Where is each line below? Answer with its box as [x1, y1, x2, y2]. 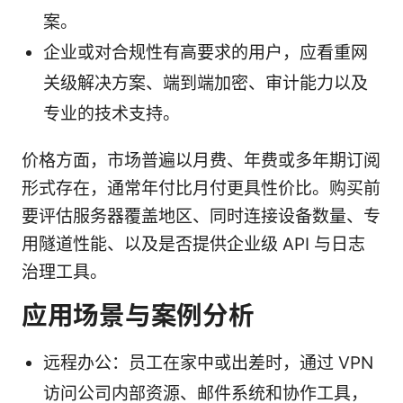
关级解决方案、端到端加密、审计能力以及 [43, 72, 368, 94]
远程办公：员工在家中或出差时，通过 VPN [43, 352, 373, 373]
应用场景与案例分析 [22, 299, 255, 331]
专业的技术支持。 [43, 103, 180, 124]
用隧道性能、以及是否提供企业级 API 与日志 [22, 233, 365, 255]
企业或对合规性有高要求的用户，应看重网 [43, 41, 368, 63]
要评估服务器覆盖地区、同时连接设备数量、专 [22, 205, 381, 227]
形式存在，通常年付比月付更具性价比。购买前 [22, 177, 381, 199]
